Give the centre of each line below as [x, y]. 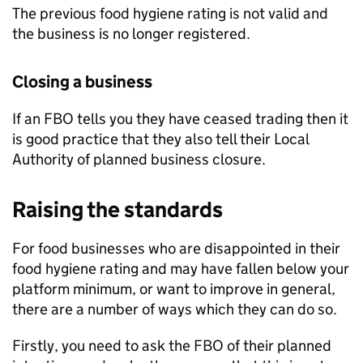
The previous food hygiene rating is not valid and [170, 13]
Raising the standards [117, 209]
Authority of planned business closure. [139, 159]
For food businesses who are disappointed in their [176, 248]
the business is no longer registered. [133, 34]
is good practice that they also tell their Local [160, 139]
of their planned [278, 346]
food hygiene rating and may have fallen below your [181, 269]
